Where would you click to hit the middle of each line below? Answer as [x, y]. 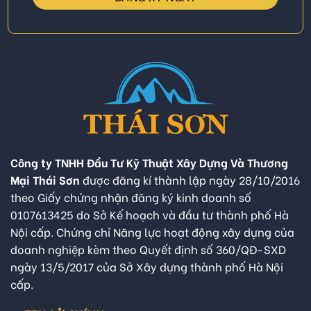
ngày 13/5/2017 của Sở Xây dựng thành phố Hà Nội [147, 266]
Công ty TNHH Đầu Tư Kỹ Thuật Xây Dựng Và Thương [149, 162]
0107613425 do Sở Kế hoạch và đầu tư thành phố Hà [150, 214]
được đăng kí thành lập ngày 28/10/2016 [190, 179]
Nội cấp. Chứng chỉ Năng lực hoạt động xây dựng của [152, 231]
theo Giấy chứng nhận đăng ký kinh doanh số [131, 196]
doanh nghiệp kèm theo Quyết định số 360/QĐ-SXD [148, 249]
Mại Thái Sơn [45, 179]
